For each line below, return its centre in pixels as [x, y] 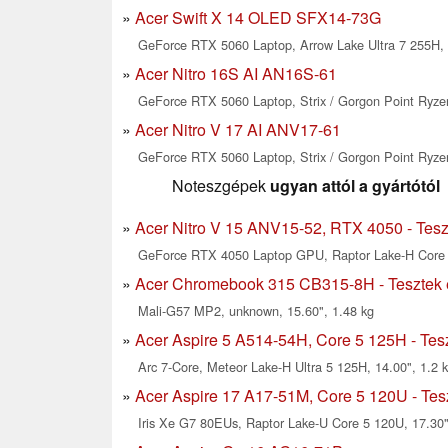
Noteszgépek [221, 186]
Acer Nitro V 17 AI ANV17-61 [238, 130]
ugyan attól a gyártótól [355, 186]
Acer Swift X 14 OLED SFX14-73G [258, 18]
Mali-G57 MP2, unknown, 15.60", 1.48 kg [256, 311]
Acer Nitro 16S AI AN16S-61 [236, 74]
